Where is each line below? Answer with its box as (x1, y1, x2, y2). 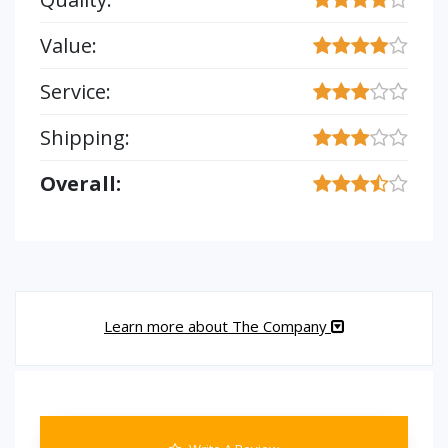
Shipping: (40, 124, 130, 151)
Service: (40, 78, 111, 105)
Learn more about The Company (104, 316, 331, 336)
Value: (40, 32, 97, 59)
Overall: (40, 170, 121, 197)
